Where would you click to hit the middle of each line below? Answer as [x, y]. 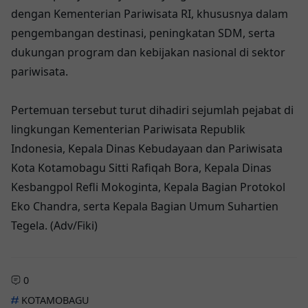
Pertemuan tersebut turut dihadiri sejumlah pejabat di [152, 110]
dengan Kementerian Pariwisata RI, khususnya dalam [150, 13]
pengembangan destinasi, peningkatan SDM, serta [143, 33]
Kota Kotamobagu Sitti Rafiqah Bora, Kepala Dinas [141, 167]
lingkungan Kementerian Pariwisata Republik [128, 129]
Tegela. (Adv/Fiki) [54, 225]
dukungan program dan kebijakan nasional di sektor [148, 52]
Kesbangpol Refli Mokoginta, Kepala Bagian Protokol [148, 187]
